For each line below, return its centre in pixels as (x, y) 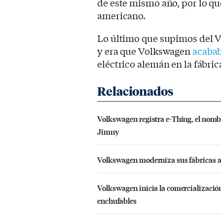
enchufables (117, 201)
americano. (122, 16)
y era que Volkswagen (145, 51)
